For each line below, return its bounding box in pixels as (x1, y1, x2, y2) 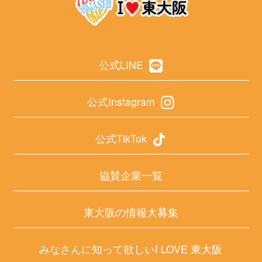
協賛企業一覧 (99, 167, 163, 182)
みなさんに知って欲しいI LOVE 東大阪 (39, 241, 223, 256)
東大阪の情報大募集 (83, 204, 178, 219)
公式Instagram (87, 94, 156, 109)
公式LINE (99, 57, 144, 72)
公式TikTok (95, 130, 147, 146)
